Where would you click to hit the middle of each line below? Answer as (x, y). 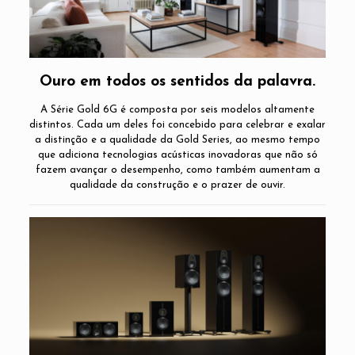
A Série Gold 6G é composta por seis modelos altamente (177, 109)
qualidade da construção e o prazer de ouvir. (177, 185)
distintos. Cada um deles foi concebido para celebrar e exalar (177, 124)
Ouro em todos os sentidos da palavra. (177, 82)
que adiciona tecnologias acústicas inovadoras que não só (177, 155)
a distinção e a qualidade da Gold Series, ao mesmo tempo (177, 139)
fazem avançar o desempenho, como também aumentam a (177, 170)
